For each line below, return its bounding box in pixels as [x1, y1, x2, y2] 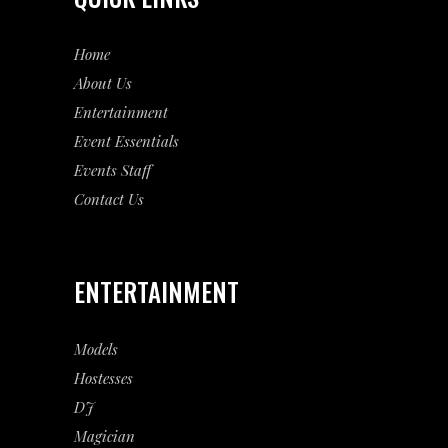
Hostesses [74, 368, 133, 388]
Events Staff [74, 160, 151, 180]
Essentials [115, 131, 179, 151]
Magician [74, 426, 135, 446]
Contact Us [74, 189, 144, 209]
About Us [74, 73, 132, 93]
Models [74, 339, 118, 359]
